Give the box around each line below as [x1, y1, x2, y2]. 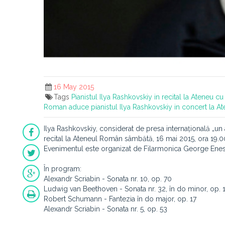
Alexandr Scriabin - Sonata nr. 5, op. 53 [44, 205, 167, 213]
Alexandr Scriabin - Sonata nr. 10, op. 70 [44, 175, 172, 183]
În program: [44, 165, 81, 173]
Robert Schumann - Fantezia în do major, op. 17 [44, 195, 196, 203]
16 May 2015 [53, 83, 94, 91]
